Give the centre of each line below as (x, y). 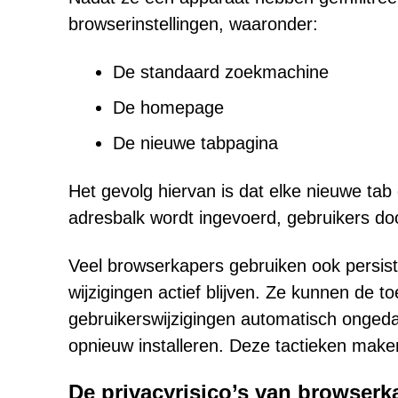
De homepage (168, 107)
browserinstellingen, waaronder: (193, 24)
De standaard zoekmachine (221, 72)
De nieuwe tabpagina (195, 143)
